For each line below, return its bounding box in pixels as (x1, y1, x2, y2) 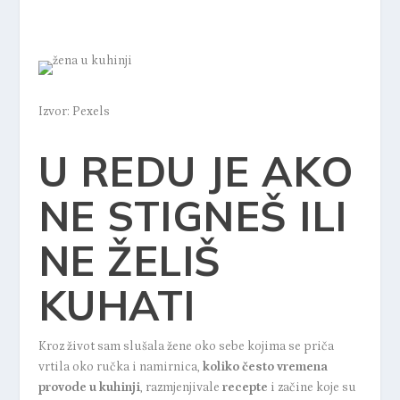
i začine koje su (270, 380, 356, 396)
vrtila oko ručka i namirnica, (37, 360, 203, 375)
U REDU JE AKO (37, 146, 354, 198)
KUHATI (37, 279, 196, 332)
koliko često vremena (202, 360, 328, 375)
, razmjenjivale (139, 380, 220, 396)
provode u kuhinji (37, 380, 140, 396)
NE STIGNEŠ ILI (37, 190, 347, 243)
